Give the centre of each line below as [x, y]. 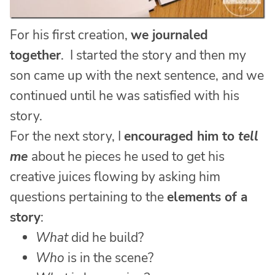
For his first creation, [70, 35]
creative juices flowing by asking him [115, 176]
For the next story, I [67, 136]
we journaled [169, 35]
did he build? [106, 237]
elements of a [207, 197]
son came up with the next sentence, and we [137, 75]
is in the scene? [109, 258]
